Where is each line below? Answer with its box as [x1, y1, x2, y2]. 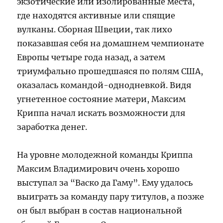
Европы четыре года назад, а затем [17, 52, 166, 62]
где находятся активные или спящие [17, 10, 176, 20]
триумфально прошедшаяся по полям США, [17, 66, 204, 76]
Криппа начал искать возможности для [17, 108, 186, 118]
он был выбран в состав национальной [17, 205, 183, 216]
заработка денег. [17, 121, 88, 132]
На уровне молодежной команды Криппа [17, 149, 193, 160]
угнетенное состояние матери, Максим [17, 94, 186, 104]
